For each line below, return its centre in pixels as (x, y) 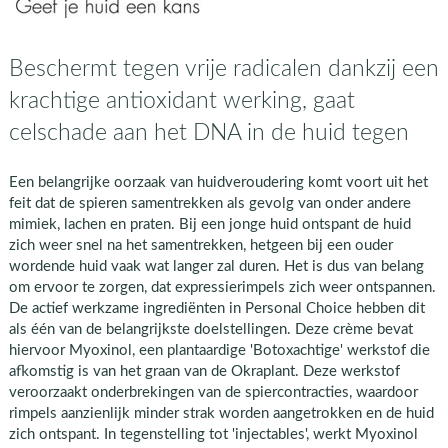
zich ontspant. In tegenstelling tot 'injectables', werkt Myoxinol (213, 434)
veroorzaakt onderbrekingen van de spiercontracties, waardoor (213, 392)
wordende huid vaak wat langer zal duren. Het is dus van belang (216, 266)
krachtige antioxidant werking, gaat (181, 100)
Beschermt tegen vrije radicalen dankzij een (223, 68)
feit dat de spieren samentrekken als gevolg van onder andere (209, 203)
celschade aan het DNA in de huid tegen (208, 132)
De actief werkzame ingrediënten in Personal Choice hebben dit (216, 308)
